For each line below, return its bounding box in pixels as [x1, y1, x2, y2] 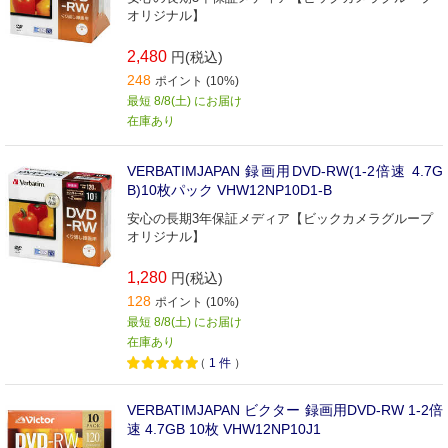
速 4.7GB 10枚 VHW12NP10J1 [127, 420, 321, 437]
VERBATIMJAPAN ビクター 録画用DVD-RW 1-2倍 [127, 401, 443, 418]
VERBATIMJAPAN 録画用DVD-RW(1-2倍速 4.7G [127, 162, 443, 179]
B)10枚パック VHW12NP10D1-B [127, 181, 332, 198]
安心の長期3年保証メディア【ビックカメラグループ [127, 210, 433, 226]
